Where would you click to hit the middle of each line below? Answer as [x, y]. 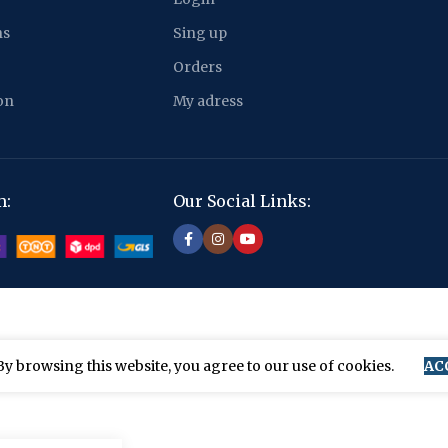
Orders [197, 67]
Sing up [200, 33]
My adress [208, 101]
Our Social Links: [242, 201]
